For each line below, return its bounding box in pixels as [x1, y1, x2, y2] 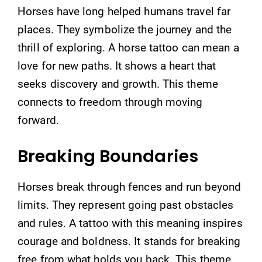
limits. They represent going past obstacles [18, 198, 234, 212]
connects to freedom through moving [18, 95, 203, 109]
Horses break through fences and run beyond [18, 180, 242, 194]
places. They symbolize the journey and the [18, 23, 232, 36]
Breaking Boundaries [18, 144, 198, 168]
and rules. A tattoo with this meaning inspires [18, 216, 243, 230]
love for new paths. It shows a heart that [18, 59, 216, 73]
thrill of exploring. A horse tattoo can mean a [18, 41, 239, 54]
